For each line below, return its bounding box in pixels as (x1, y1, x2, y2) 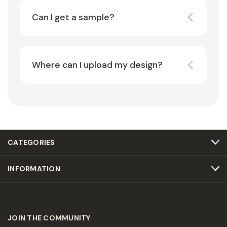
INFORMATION (8, 164, 60, 173)
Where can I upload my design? (32, 59, 163, 70)
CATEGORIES (8, 137, 55, 147)
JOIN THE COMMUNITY (8, 213, 91, 222)
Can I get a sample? (32, 11, 115, 23)
